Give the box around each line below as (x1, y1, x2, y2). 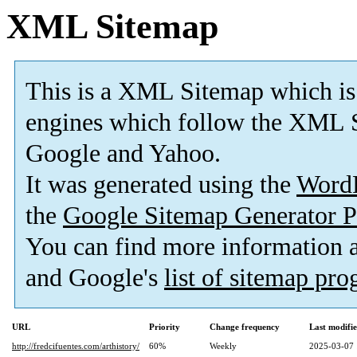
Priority (149, 322, 180, 332)
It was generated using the (25, 171, 296, 199)
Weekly (210, 341, 237, 351)
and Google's (25, 264, 164, 292)
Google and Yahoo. (25, 139, 221, 168)
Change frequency (210, 322, 280, 332)
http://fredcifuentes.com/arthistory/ (12, 341, 139, 351)
